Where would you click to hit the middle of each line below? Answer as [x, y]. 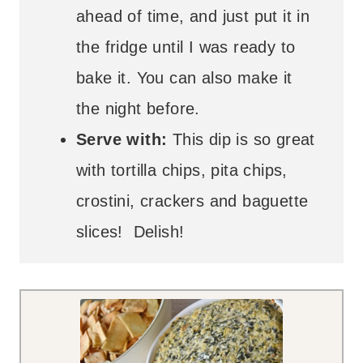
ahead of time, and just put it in [193, 16]
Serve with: [124, 139]
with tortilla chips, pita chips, [182, 170]
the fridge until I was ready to [186, 47]
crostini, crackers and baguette [192, 201]
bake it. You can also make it [184, 77]
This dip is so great [243, 139]
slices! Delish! [130, 231]
